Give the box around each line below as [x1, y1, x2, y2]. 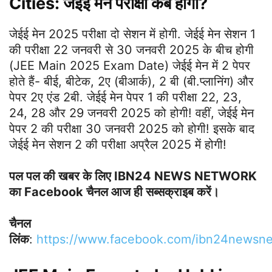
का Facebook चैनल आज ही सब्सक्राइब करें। [9, 185, 219, 200]
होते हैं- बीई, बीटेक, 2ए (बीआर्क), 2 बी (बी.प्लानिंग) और [9, 74, 254, 89]
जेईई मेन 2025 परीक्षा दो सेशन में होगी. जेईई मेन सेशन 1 [9, 27, 256, 42]
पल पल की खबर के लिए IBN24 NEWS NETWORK [9, 169, 257, 184]
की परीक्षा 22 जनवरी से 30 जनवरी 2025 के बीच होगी [9, 42, 254, 58]
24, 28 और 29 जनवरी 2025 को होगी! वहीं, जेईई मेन [9, 106, 254, 121]
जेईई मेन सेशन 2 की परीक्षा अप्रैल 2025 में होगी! [9, 137, 226, 152]
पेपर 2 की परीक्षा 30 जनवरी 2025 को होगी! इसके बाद [9, 121, 254, 137]
